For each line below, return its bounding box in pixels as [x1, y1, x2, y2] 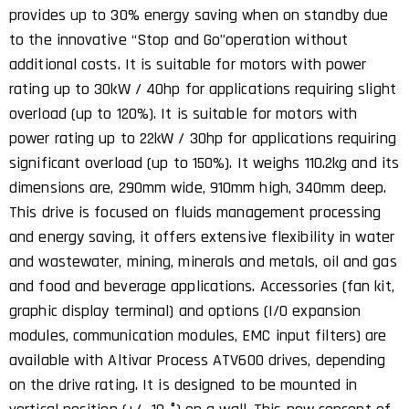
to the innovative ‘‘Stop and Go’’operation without [9, 28, 349, 50]
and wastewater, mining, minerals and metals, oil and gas [9, 250, 397, 272]
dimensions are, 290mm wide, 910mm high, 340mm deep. [9, 176, 387, 198]
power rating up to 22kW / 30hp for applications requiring [9, 127, 396, 149]
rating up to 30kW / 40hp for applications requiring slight [9, 78, 396, 100]
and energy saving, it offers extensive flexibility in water [9, 225, 394, 247]
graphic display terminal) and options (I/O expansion [9, 299, 362, 321]
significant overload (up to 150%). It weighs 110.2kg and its [9, 152, 400, 173]
